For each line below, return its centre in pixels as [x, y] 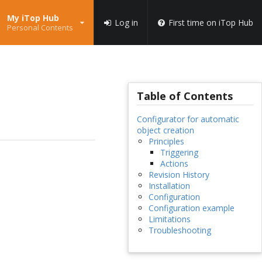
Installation [169, 186]
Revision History [179, 175]
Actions [174, 164]
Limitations [169, 219]
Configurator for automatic [188, 119]
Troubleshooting [180, 230]
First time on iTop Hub [211, 22]
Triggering [179, 153]
